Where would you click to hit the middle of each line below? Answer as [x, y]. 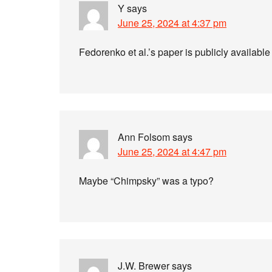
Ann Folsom [144, 137]
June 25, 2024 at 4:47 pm [172, 151]
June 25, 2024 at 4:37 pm [172, 23]
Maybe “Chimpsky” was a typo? [146, 181]
